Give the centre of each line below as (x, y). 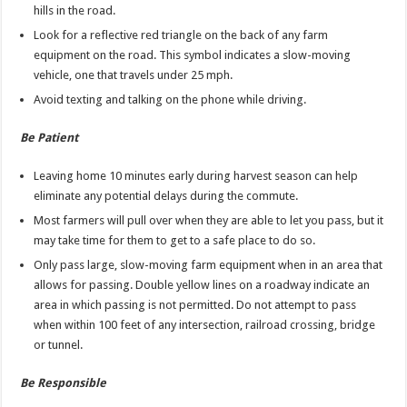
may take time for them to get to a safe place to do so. (175, 241)
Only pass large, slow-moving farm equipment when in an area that (208, 265)
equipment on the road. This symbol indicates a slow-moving (193, 55)
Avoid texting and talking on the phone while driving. (170, 100)
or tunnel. (59, 345)
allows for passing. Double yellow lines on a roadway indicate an (202, 285)
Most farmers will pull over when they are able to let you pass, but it (209, 221)
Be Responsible (64, 383)
